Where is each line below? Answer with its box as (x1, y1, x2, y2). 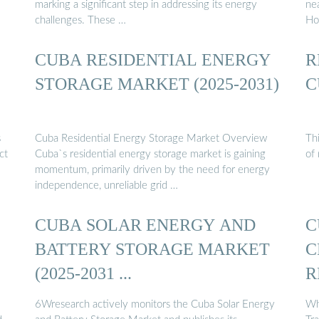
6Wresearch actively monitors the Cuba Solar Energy (35, 298, 275, 310)
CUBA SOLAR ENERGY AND (35, 215, 256, 235)
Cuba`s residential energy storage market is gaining (35, 149, 266, 160)
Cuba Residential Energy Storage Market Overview (35, 133, 267, 145)
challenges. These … (35, 14, 126, 26)
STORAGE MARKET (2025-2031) (35, 73, 279, 93)
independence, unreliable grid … (35, 180, 178, 192)
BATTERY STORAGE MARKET (35, 239, 270, 259)
